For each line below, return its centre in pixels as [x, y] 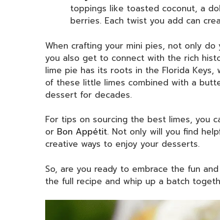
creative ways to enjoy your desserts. [123, 144]
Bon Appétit [82, 132]
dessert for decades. [89, 95]
